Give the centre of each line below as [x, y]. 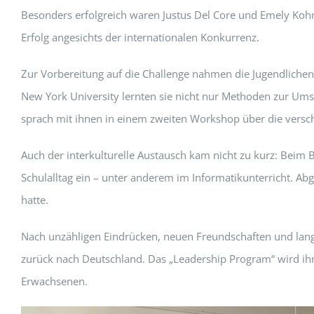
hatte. [35, 200]
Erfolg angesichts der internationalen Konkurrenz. [140, 37]
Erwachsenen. [54, 281]
